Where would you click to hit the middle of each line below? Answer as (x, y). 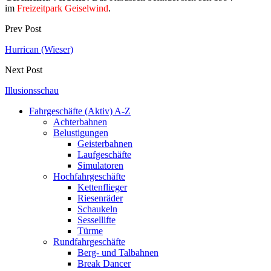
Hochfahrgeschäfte (89, 176)
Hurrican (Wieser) (39, 49)
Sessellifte (96, 220)
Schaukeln (97, 209)
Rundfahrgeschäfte (89, 241)
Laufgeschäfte (104, 154)
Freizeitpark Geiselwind (63, 8)
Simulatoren (100, 165)
